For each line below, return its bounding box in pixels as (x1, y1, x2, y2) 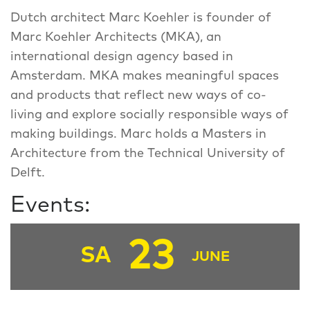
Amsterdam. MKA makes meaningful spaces (10, 69, 279, 82)
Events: (10, 194, 90, 217)
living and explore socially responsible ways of (10, 108, 289, 121)
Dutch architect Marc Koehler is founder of (10, 11, 271, 24)
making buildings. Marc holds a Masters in (10, 127, 266, 140)
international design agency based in (10, 50, 233, 63)
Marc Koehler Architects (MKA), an (10, 30, 221, 44)
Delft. (10, 166, 45, 179)
